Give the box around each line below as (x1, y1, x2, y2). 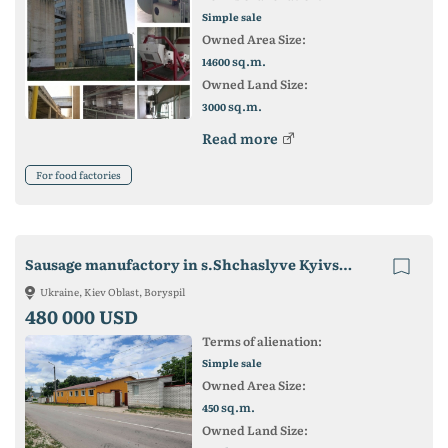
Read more (201, 128, 278, 148)
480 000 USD (25, 303, 138, 330)
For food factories (36, 167, 121, 182)
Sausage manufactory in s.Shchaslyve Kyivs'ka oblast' (339, 254, 352, 274)
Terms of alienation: (201, 332, 322, 350)
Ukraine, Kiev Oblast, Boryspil (40, 284, 185, 299)
